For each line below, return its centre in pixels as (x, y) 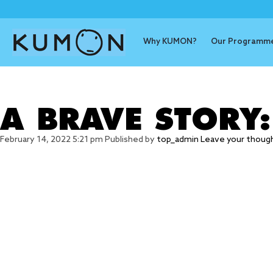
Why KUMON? (170, 42)
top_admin (178, 140)
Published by (131, 140)
